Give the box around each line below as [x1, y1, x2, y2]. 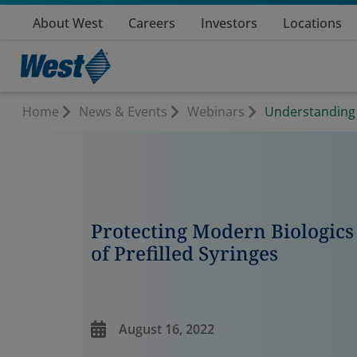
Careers [128, 14, 175, 32]
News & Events [79, 103, 167, 120]
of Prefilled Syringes [90, 240, 278, 266]
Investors [201, 14, 257, 32]
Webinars [187, 103, 245, 120]
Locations [283, 14, 342, 32]
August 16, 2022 [118, 320, 214, 338]
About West [33, 14, 103, 32]
